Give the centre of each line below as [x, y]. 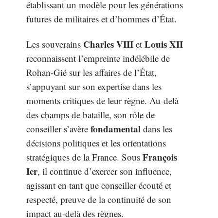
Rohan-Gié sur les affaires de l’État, [91, 72]
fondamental [116, 128]
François [160, 157]
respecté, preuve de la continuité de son [99, 199]
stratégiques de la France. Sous [84, 157]
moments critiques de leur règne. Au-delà [102, 100]
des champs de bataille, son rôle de [91, 114]
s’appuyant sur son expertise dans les [94, 86]
